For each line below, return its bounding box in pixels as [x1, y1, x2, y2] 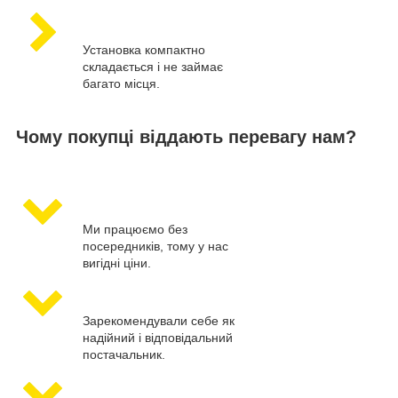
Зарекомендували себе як [83, 314, 235, 329]
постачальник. [83, 347, 165, 362]
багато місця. [83, 76, 160, 92]
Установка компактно [83, 43, 205, 58]
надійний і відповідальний [83, 330, 233, 346]
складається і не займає [83, 60, 223, 75]
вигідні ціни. [83, 256, 151, 271]
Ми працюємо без [83, 222, 187, 237]
